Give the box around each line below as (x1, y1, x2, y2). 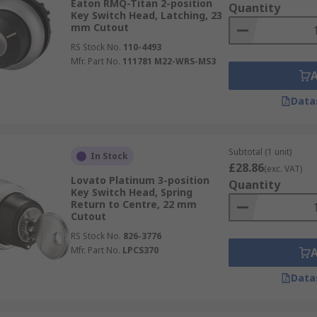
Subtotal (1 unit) (228, 146, 292, 158)
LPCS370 (122, 244, 158, 256)
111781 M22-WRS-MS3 (122, 55, 216, 67)
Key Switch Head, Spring (70, 185, 192, 199)
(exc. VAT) (263, 163, 302, 175)
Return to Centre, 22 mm (70, 197, 197, 211)
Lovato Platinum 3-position (70, 173, 209, 187)
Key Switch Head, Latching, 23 (70, 8, 222, 22)
